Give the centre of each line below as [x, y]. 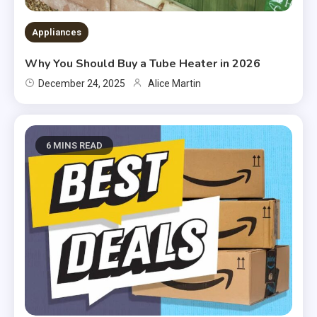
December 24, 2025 [82, 83]
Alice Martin [175, 83]
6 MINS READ [75, 145]
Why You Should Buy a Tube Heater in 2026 [143, 63]
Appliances [57, 32]
